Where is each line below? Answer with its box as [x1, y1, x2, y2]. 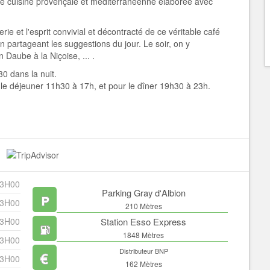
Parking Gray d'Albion [101, 186, 186, 199]
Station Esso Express [101, 215, 186, 228]
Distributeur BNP [119, 246, 168, 256]
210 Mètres [125, 201, 162, 212]
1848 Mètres [123, 230, 164, 240]
